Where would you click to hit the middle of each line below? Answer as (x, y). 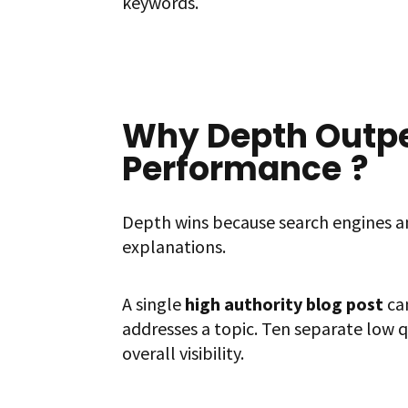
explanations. (174, 247)
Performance (232, 169)
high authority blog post (285, 304)
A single (154, 304)
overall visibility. (184, 353)
